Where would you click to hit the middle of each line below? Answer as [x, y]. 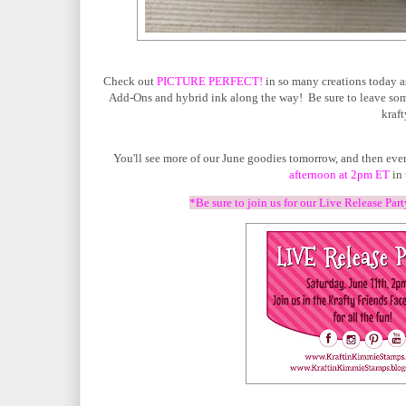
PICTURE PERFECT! [210, 81]
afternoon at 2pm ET [339, 174]
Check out [130, 81]
